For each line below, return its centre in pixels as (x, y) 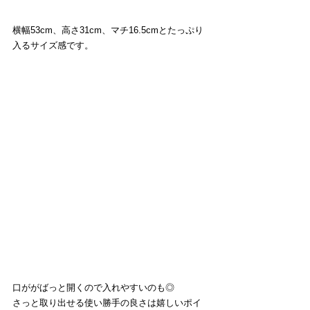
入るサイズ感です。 (53, 46)
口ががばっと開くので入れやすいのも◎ (93, 288)
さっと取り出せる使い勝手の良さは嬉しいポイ (107, 303)
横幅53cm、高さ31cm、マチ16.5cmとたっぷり (108, 30)
